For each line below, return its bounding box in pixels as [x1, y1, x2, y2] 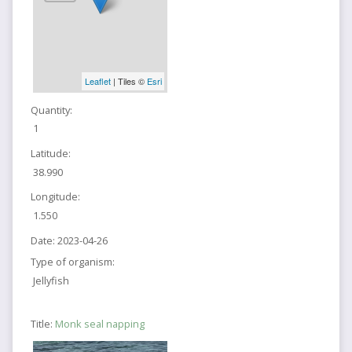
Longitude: [30, 189, 80, 204]
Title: [30, 317, 55, 332]
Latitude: [30, 145, 71, 160]
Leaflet [84, 75, 111, 88]
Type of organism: [30, 255, 115, 269]
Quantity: [30, 102, 72, 117]
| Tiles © [110, 75, 147, 88]
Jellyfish [33, 273, 70, 288]
